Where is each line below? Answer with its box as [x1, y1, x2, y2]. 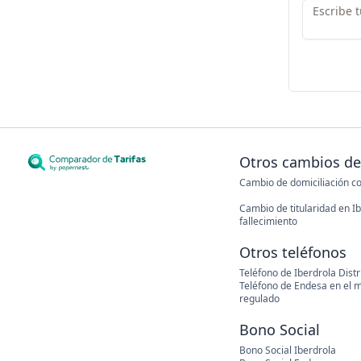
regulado [239, 292, 280, 305]
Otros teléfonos [239, 243, 346, 262]
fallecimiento [239, 214, 297, 228]
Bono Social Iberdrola [239, 343, 336, 357]
